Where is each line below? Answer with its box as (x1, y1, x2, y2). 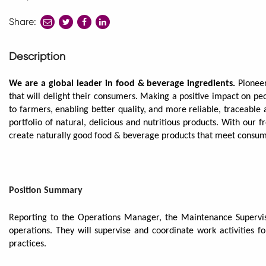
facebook (82, 45, 118, 55)
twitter (62, 45, 87, 55)
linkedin (99, 45, 128, 55)
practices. (9, 239, 46, 249)
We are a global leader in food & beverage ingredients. (9, 78, 239, 88)
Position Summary (9, 185, 83, 195)
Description (9, 49, 65, 62)
